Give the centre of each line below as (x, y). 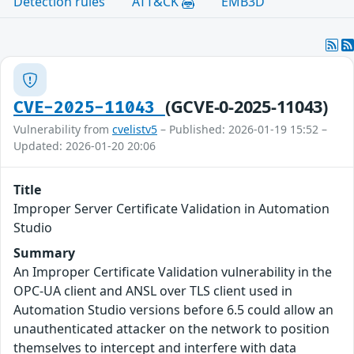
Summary (44, 253)
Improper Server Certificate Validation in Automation (171, 209)
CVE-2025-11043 (89, 108)
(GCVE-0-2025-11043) (246, 107)
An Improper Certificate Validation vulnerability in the (173, 272)
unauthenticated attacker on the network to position (171, 329)
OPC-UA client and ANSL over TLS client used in (153, 291)
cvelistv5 (135, 130)
